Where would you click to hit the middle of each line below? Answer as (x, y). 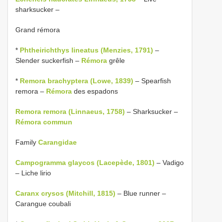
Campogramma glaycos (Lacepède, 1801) (85, 162)
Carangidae (57, 142)
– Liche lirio (33, 173)
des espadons (95, 91)
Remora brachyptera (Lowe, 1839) (77, 81)
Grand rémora (38, 29)
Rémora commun (44, 122)
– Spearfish (152, 81)
